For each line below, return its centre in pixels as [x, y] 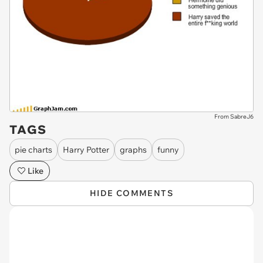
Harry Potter [86, 149]
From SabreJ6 [234, 117]
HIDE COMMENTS [131, 193]
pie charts [33, 149]
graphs [133, 149]
